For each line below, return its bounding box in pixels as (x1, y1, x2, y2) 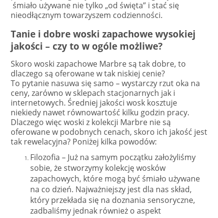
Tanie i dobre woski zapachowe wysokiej (11, 28, 196, 40)
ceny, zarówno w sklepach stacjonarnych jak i (11, 88, 175, 99)
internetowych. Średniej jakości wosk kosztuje (11, 97, 177, 109)
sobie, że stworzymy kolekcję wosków (30, 163, 165, 174)
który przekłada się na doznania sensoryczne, (30, 195, 195, 206)
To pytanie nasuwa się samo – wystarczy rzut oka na (11, 78, 200, 89)
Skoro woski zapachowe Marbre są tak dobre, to (11, 58, 186, 70)
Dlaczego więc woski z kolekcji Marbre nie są (11, 117, 171, 128)
